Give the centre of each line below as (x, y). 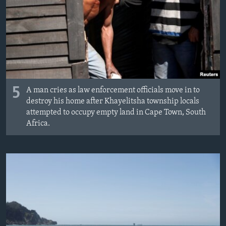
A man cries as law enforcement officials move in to (113, 90)
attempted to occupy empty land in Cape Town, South (116, 112)
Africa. (38, 123)
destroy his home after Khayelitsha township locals (113, 101)
